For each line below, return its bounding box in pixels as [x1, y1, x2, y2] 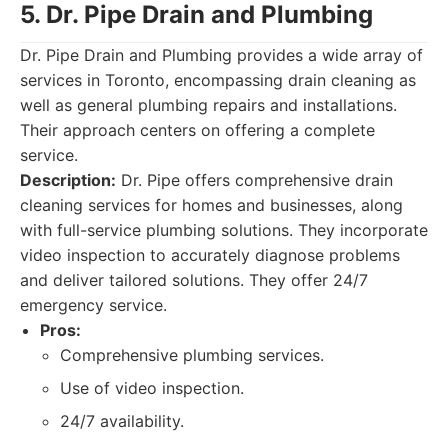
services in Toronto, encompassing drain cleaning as [20, 70, 416, 90]
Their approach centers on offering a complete [20, 120, 375, 140]
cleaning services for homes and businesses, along [20, 195, 403, 215]
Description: [20, 170, 116, 190]
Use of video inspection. [60, 378, 244, 398]
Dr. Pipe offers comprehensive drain [116, 170, 393, 190]
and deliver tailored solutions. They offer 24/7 [20, 270, 368, 290]
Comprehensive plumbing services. [60, 345, 324, 365]
